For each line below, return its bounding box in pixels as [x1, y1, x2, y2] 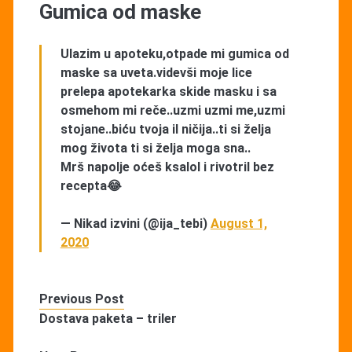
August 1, [210, 215, 267, 231]
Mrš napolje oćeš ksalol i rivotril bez [60, 159, 274, 174]
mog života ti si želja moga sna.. [60, 140, 251, 156]
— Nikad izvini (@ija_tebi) [60, 215, 211, 231]
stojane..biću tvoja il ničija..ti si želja [60, 121, 271, 137]
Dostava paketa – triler [38, 310, 177, 326]
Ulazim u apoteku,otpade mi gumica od [60, 46, 289, 61]
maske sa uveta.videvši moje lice [60, 64, 252, 80]
